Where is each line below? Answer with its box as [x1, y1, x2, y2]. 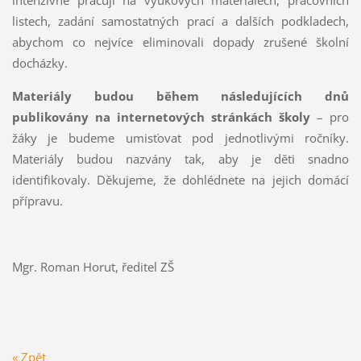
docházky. [11, 55, 68, 72]
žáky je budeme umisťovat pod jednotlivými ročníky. [11, 130, 350, 147]
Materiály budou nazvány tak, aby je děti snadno [11, 151, 350, 168]
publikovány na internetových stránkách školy [11, 109, 311, 126]
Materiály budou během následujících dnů [11, 88, 350, 105]
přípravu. [11, 193, 63, 210]
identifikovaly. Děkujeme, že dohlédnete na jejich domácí [11, 172, 350, 189]
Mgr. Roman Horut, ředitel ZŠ [11, 259, 174, 276]
